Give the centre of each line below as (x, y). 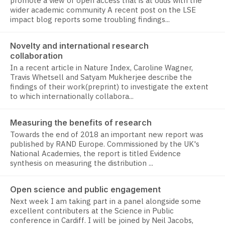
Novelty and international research (79, 46)
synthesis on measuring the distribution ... (82, 163)
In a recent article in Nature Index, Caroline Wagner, (101, 68)
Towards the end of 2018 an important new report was (107, 135)
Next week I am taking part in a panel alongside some (105, 201)
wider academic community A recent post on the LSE (103, 10)
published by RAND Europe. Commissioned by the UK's (105, 144)
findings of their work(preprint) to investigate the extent (109, 87)
